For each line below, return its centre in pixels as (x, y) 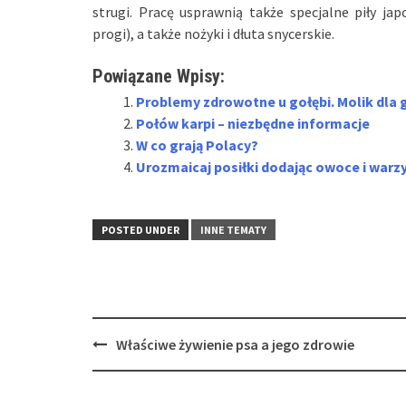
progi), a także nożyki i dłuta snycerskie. (213, 34)
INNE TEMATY (233, 230)
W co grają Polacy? (197, 145)
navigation (131, 362)
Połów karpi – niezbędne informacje (253, 123)
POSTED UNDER (140, 230)
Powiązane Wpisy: (159, 76)
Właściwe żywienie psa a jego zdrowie (235, 344)
